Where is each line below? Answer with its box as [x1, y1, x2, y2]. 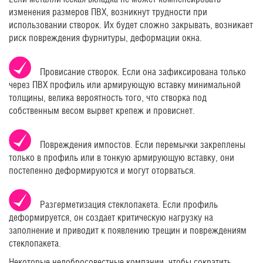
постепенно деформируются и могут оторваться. [9, 165, 195, 177]
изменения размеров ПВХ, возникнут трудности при [9, 6, 207, 18]
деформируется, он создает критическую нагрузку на [9, 212, 213, 224]
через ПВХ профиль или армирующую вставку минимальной [9, 79, 241, 91]
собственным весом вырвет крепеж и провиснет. [9, 105, 195, 117]
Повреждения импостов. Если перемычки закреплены [40, 139, 245, 151]
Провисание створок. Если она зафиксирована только [40, 66, 246, 78]
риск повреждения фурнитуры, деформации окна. [9, 32, 202, 44]
